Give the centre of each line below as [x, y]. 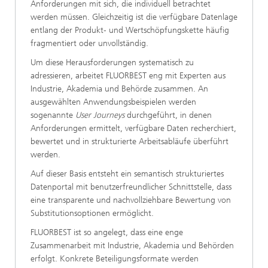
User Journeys [100, 115]
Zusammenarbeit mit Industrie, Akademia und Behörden [132, 245]
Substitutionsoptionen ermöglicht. [92, 213]
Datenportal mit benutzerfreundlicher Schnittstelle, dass [131, 187]
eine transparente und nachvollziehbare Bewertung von [131, 200]
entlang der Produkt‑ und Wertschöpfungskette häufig [130, 30]
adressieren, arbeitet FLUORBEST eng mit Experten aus [128, 75]
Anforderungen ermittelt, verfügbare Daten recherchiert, [133, 128]
